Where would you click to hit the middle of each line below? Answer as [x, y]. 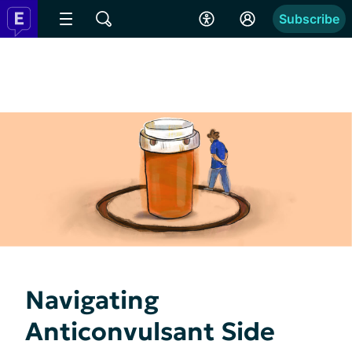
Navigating [92, 300]
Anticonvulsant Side [150, 331]
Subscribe [309, 19]
